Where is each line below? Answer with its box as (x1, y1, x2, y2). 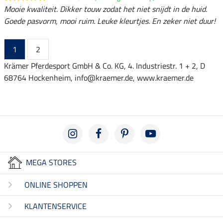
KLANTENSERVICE (24, 200, 87, 212)
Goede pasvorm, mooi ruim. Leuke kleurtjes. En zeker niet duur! (4, 15, 216, 27)
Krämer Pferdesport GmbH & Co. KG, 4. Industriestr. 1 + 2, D (4, 60, 205, 72)
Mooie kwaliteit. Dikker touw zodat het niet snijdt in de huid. (4, 3, 207, 15)
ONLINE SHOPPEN (24, 178, 88, 191)
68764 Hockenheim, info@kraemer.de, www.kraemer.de (4, 72, 194, 84)
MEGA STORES (26, 156, 77, 169)
